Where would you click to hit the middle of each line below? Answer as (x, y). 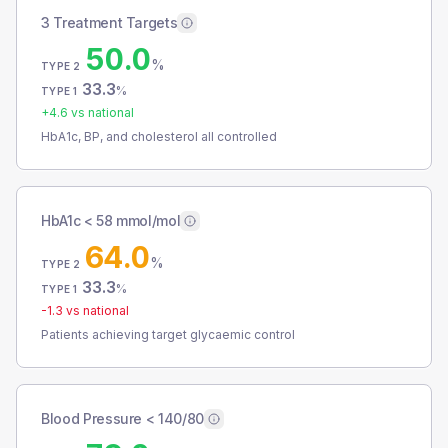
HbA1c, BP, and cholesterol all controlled (159, 136)
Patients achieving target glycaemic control (168, 334)
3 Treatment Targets (109, 22)
